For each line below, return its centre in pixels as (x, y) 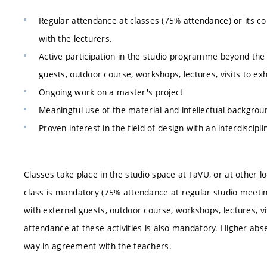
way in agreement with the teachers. (98, 246)
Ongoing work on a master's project (111, 92)
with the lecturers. (76, 38)
